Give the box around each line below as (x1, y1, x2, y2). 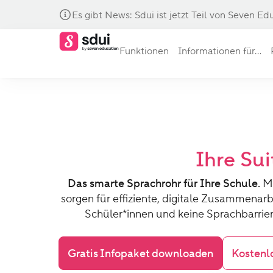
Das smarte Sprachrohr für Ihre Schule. (67, 177, 263, 190)
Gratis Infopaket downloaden (68, 247, 214, 260)
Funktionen (119, 45, 169, 57)
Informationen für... (178, 45, 261, 57)
